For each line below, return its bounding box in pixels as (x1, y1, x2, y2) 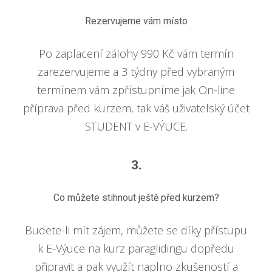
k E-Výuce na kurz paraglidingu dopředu (38, 240, 234, 256)
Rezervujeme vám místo (84, 15, 188, 27)
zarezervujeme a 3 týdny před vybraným (38, 64, 234, 79)
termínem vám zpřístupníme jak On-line (37, 82, 235, 97)
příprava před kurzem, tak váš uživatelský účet (22, 100, 250, 115)
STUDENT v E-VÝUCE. (84, 118, 188, 134)
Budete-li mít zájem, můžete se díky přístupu (25, 222, 247, 237)
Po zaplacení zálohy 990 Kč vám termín (38, 46, 234, 61)
